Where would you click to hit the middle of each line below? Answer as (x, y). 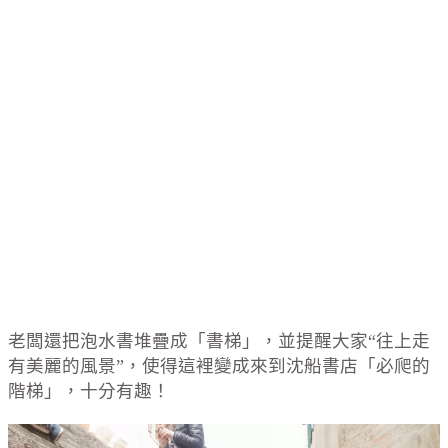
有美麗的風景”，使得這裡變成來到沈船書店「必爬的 (219, 365)
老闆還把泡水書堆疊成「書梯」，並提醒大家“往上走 (219, 340)
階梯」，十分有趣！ (89, 390)
